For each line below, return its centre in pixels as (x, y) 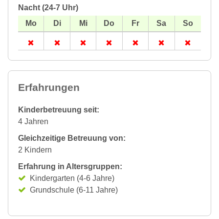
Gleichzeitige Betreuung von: (72, 138)
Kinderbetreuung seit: (59, 110)
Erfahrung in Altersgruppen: (70, 166)
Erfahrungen (49, 87)
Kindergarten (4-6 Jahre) (72, 178)
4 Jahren (33, 121)
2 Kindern (35, 150)
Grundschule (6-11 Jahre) (74, 190)
